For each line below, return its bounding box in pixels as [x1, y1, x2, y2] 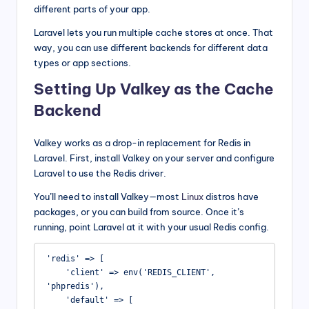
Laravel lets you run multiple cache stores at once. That [34, 27, 273, 39]
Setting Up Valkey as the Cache [34, 79, 274, 99]
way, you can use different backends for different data [34, 42, 268, 54]
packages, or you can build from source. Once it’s [34, 206, 244, 218]
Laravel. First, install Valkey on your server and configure [34, 152, 275, 164]
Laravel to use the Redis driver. [34, 168, 166, 179]
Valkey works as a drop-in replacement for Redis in [34, 137, 250, 149]
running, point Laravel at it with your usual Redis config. [34, 221, 269, 233]
